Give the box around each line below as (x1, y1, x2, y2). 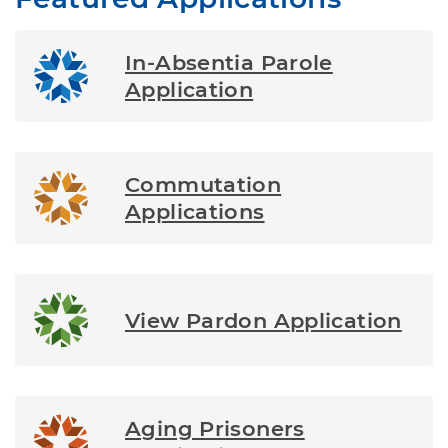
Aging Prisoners (125, 416, 305, 441)
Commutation (125, 172, 282, 197)
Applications (125, 199, 265, 224)
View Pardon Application (125, 307, 402, 333)
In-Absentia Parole (125, 50, 333, 75)
